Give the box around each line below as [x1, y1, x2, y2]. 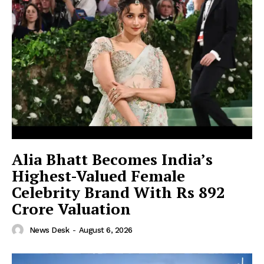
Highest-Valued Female [12, 165, 185, 186]
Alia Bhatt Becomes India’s [12, 148, 213, 169]
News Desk [29, 225, 69, 235]
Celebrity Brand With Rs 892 [12, 181, 225, 202]
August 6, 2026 [78, 225, 133, 235]
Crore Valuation [12, 198, 131, 219]
